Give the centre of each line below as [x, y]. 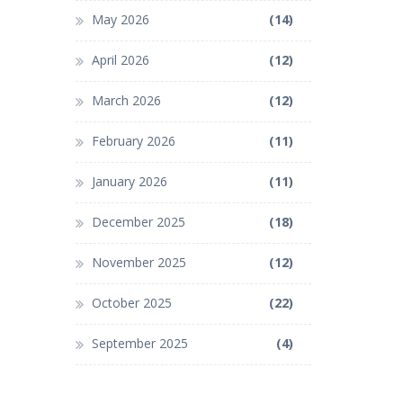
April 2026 [120, 60]
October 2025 [131, 303]
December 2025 [138, 222]
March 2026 [126, 101]
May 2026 [120, 20]
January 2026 [129, 182]
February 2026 [133, 141]
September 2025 [139, 344]
